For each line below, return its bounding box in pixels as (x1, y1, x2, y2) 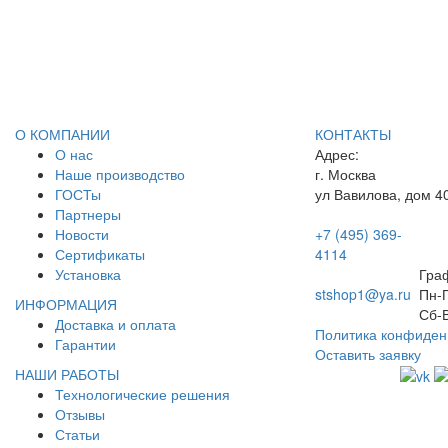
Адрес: (315, 144, 359, 164)
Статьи (55, 424, 100, 444)
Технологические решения (55, 384, 230, 404)
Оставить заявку (315, 344, 421, 364)
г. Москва (315, 164, 376, 184)
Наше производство (55, 164, 185, 184)
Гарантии (55, 334, 116, 354)
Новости (55, 224, 109, 244)
